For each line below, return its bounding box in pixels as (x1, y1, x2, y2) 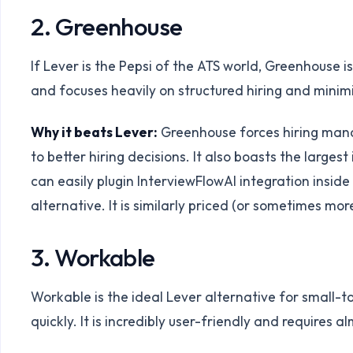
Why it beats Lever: (31, 123, 158, 140)
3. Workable (31, 241, 155, 273)
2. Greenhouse (31, 11, 183, 43)
